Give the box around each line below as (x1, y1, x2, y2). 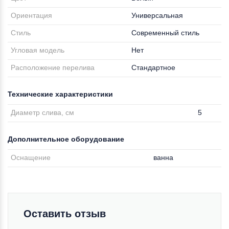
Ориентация (11, 11, 53, 19)
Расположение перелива (11, 63, 95, 72)
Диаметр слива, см (11, 108, 75, 117)
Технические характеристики (8, 90, 113, 98)
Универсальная (131, 11, 184, 19)
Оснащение (11, 153, 51, 162)
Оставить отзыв (24, 208, 106, 219)
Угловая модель (11, 46, 65, 54)
